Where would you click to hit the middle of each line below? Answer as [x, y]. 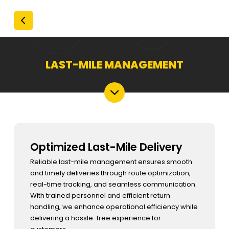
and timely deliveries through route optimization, [110, 173]
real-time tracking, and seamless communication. [113, 184]
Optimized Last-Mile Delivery [110, 147]
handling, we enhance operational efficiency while [114, 207]
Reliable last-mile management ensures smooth [111, 162]
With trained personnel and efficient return [100, 196]
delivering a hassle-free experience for [95, 218]
